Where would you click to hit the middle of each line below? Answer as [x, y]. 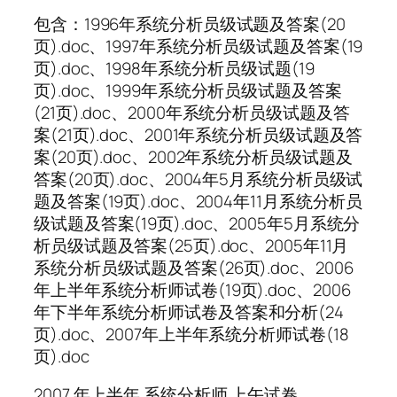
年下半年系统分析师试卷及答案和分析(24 [189, 311]
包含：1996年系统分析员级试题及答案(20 [190, 23]
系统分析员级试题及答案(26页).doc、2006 [194, 267]
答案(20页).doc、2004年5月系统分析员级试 [198, 179]
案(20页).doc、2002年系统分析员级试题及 [193, 156]
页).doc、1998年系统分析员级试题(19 [174, 68]
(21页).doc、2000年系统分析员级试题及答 [192, 112]
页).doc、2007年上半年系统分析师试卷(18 [191, 334]
